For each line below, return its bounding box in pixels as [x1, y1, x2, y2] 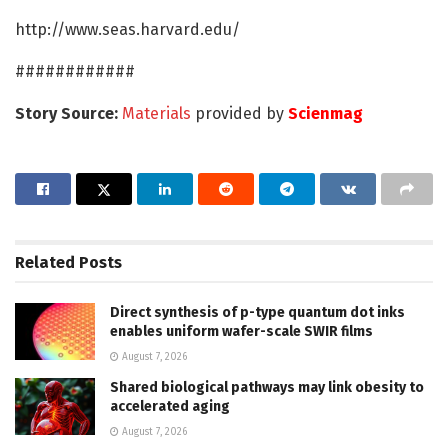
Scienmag [288, 103, 363, 123]
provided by [191, 103, 288, 123]
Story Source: [15, 103, 122, 123]
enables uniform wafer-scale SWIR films [110, 322, 373, 340]
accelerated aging [110, 397, 230, 415]
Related [15, 252, 75, 272]
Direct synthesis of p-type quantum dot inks [110, 303, 405, 321]
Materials [122, 103, 191, 123]
